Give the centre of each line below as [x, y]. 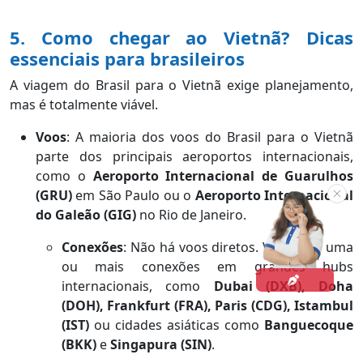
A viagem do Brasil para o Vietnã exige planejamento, [181, 85]
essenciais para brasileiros [127, 59]
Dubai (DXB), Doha [283, 286]
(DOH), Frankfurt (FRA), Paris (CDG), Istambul [207, 306]
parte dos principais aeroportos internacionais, [194, 157]
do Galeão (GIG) [86, 215]
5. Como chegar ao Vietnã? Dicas [181, 38]
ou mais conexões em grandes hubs [207, 267]
